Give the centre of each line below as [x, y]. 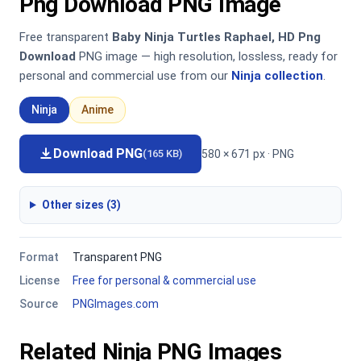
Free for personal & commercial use [164, 280]
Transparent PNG [117, 257]
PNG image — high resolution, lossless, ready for [207, 56]
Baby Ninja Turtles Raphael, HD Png [216, 37]
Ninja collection [277, 76]
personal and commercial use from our [125, 76]
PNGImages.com [116, 304]
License [39, 280]
